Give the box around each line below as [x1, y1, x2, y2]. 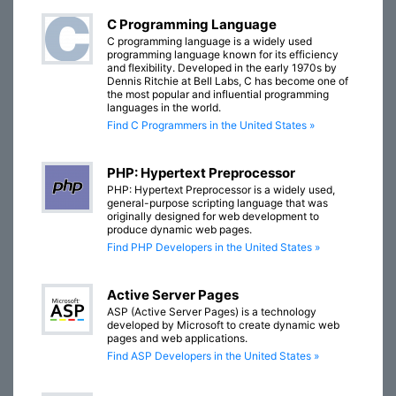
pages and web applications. [107, 331, 247, 346]
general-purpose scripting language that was [107, 196, 328, 210]
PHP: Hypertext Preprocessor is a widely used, [107, 183, 335, 197]
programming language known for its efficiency [107, 48, 339, 62]
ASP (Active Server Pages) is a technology [107, 305, 316, 319]
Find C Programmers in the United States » [107, 118, 315, 133]
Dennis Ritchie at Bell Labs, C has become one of [107, 74, 348, 88]
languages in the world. [107, 101, 221, 115]
